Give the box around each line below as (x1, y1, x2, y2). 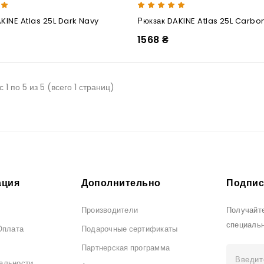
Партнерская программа (81, 242, 170, 253)
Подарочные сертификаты (81, 223, 178, 235)
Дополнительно (81, 176, 161, 190)
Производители (81, 204, 138, 216)
